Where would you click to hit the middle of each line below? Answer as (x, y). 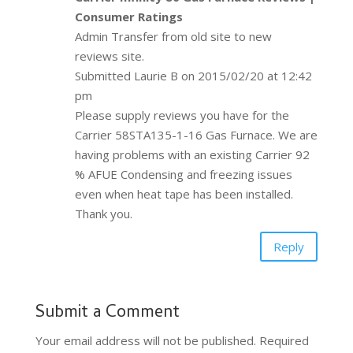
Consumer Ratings (128, 17)
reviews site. (109, 56)
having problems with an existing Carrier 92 (192, 155)
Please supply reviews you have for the (182, 115)
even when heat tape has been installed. (184, 194)
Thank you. (103, 214)
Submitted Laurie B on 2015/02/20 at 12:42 (193, 76)
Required (284, 341)
